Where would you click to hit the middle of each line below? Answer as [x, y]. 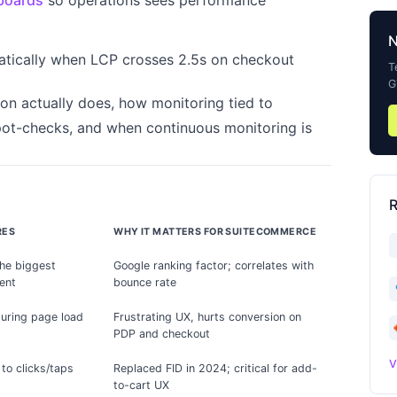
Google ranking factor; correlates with [214, 265]
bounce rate [145, 282]
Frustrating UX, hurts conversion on [208, 316]
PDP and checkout [162, 333]
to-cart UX [142, 385]
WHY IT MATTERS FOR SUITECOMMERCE [215, 231]
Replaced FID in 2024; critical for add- [216, 368]
